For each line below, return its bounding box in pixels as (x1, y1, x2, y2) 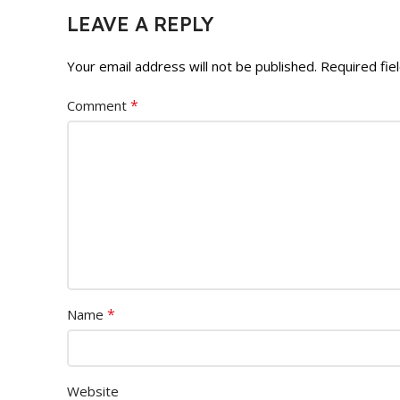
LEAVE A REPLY (67, 11, 213, 37)
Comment (67, 96, 130, 114)
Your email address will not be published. (67, 56, 317, 75)
